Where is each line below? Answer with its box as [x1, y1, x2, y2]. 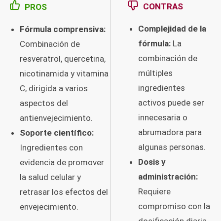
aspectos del [20, 98, 68, 108]
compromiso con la [138, 201, 210, 211]
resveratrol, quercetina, [20, 53, 106, 64]
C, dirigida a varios [20, 83, 88, 93]
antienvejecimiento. [20, 112, 93, 123]
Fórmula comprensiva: [20, 24, 106, 34]
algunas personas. [138, 142, 206, 152]
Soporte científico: [20, 127, 94, 138]
